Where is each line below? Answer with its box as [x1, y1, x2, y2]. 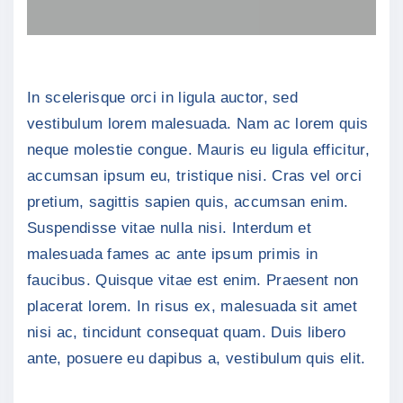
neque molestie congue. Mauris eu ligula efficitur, [27, 140, 371, 158]
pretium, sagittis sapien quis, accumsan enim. [27, 193, 349, 210]
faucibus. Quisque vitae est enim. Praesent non [27, 271, 359, 289]
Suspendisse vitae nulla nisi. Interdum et [27, 219, 312, 237]
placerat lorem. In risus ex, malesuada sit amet [27, 297, 358, 315]
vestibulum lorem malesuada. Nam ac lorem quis [27, 114, 369, 132]
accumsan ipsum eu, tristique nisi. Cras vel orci [27, 166, 363, 184]
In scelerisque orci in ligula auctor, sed [27, 88, 299, 106]
